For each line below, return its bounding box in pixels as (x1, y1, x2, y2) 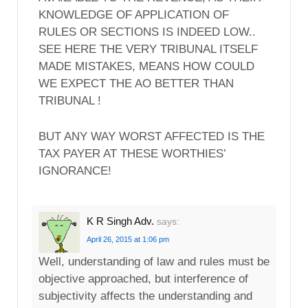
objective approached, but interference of (38, 272, 248, 286)
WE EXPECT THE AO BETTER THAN (38, 77, 234, 91)
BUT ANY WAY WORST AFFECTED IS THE (38, 130, 265, 144)
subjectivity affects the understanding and (38, 289, 252, 303)
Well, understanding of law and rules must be (38, 255, 269, 269)
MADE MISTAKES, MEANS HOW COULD (38, 60, 254, 74)
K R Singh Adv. (87, 215, 154, 228)
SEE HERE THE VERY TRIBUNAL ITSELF (38, 43, 258, 56)
